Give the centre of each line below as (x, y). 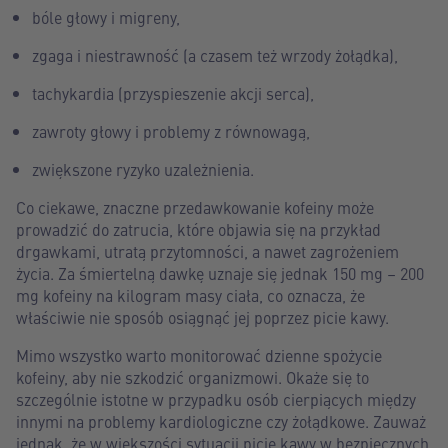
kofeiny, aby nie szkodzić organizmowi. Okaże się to (192, 377)
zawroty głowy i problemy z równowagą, (171, 131)
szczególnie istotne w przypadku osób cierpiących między (216, 399)
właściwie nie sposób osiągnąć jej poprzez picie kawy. (202, 317)
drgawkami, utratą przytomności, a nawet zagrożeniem (207, 251)
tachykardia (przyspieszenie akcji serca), (173, 93)
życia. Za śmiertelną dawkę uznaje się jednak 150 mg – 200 (220, 273)
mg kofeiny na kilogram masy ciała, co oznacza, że (190, 295)
